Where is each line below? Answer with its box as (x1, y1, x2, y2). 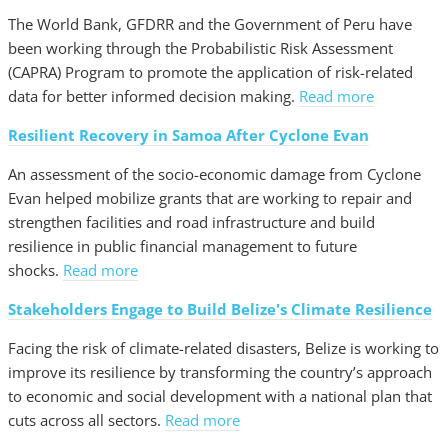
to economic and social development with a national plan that (8, 385, 432, 406)
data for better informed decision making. (8, 85, 299, 106)
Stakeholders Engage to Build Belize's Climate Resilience (8, 298, 432, 319)
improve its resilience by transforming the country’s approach (8, 361, 432, 382)
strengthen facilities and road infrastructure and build (8, 211, 375, 232)
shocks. (8, 259, 63, 280)
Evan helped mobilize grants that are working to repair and (8, 187, 412, 208)
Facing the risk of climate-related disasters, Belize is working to (8, 337, 439, 358)
